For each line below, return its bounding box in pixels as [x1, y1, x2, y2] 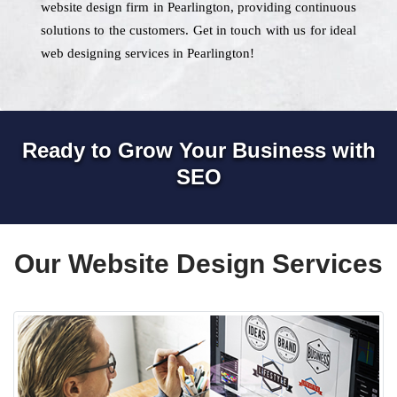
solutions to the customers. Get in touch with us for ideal [41, 23, 356, 37]
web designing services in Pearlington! [41, 46, 254, 60]
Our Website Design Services [14, 249, 383, 278]
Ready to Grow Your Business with [21, 138, 376, 162]
